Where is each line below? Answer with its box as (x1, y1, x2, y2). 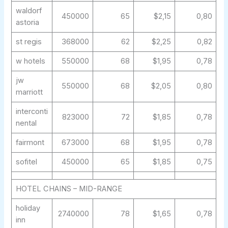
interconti (15, 107, 48, 117)
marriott (15, 88, 43, 97)
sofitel (15, 157, 37, 167)
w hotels (15, 56, 45, 66)
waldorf (15, 6, 42, 16)
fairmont (15, 138, 44, 148)
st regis (15, 37, 42, 47)
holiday (15, 204, 40, 213)
